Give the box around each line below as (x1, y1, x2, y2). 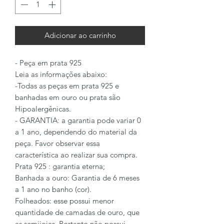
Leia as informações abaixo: (15, 69, 107, 79)
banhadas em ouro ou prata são (15, 92, 120, 102)
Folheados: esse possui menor (15, 196, 114, 206)
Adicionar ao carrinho (44, 30, 116, 40)
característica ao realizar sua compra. (15, 150, 137, 160)
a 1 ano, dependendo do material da (15, 127, 137, 137)
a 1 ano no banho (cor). (15, 184, 91, 194)
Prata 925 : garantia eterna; (15, 161, 105, 171)
